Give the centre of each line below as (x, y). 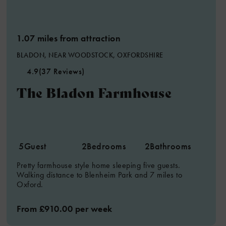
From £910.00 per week (65, 209)
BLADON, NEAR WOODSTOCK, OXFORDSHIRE (90, 55)
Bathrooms (171, 146)
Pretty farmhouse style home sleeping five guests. (99, 165)
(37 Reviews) (62, 71)
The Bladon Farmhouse (94, 92)
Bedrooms (106, 146)
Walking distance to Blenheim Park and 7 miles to (100, 175)
